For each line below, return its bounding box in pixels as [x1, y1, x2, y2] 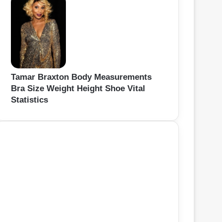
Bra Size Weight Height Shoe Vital [11, 84, 145, 94]
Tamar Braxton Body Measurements [11, 72, 152, 82]
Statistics [11, 95, 48, 105]
